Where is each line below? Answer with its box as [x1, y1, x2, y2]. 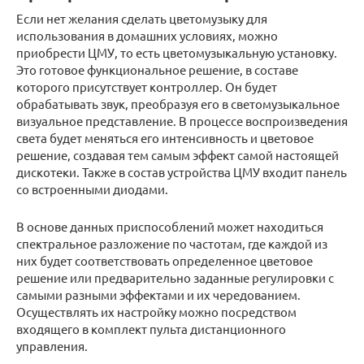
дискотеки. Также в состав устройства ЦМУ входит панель [16, 164, 347, 180]
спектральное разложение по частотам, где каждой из [16, 236, 327, 252]
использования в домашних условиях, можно [16, 28, 278, 44]
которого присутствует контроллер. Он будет [16, 79, 277, 95]
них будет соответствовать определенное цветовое [16, 253, 313, 269]
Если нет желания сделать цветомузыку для [16, 11, 267, 27]
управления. [16, 338, 88, 354]
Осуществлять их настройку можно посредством [16, 304, 297, 320]
